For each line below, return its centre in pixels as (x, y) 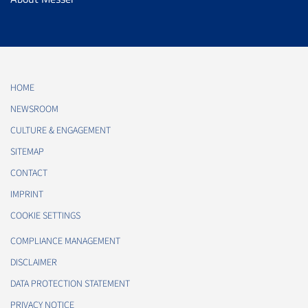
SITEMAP (27, 152)
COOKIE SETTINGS (45, 216)
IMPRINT (27, 195)
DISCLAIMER (34, 263)
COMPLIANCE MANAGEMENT (65, 242)
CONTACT (29, 174)
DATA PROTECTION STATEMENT (70, 284)
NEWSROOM (34, 110)
